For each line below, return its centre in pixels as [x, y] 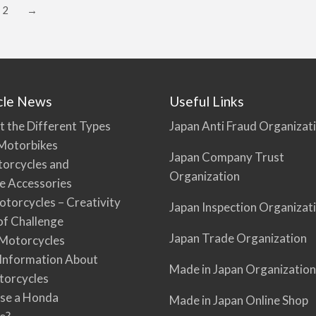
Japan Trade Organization [238, 238]
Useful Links [206, 101]
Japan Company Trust [226, 157]
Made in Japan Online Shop [238, 300]
